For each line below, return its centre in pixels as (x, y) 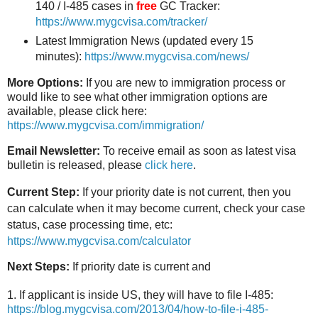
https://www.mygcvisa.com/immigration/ (105, 125)
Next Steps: (38, 267)
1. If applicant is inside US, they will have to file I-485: (140, 295)
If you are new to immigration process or (184, 82)
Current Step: (43, 192)
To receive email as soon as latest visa (198, 150)
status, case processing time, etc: (90, 224)
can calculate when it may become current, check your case (156, 208)
